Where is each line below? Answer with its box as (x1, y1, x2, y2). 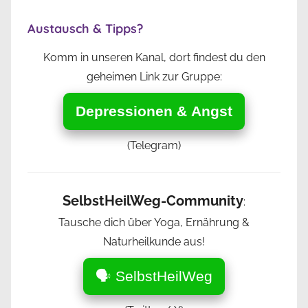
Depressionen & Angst (76, 103, 232, 120)
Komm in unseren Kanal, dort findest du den (43, 51, 265, 65)
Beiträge (10, 15, 91, 39)
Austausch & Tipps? (27, 21, 143, 37)
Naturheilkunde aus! (103, 235, 205, 249)
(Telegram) (127, 139, 181, 153)
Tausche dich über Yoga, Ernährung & (58, 216, 250, 230)
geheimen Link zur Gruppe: (86, 70, 222, 84)
